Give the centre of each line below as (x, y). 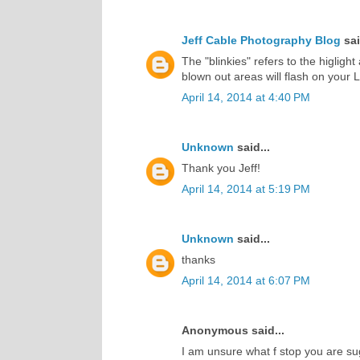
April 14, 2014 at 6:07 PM (246, 280)
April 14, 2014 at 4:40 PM (246, 97)
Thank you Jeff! (221, 168)
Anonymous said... (233, 330)
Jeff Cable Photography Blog (261, 40)
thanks (198, 259)
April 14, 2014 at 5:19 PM (246, 188)
